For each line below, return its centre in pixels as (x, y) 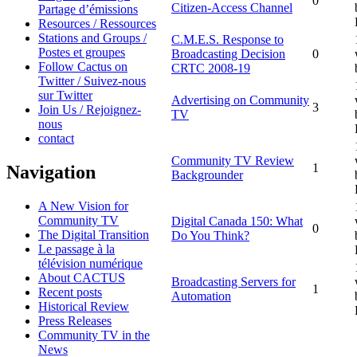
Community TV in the (94, 335)
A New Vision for (83, 206)
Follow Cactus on (83, 66)
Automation (201, 296)
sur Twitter (65, 95)
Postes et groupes (82, 52)
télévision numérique (90, 263)
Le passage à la (76, 249)
